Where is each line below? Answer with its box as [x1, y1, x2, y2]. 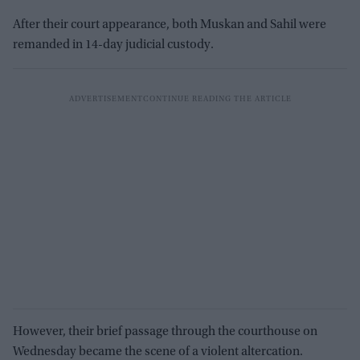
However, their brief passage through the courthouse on [13, 325, 317, 338]
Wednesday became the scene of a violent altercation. [13, 345, 303, 358]
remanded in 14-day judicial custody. [13, 38, 214, 51]
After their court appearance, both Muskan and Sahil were [13, 18, 326, 31]
